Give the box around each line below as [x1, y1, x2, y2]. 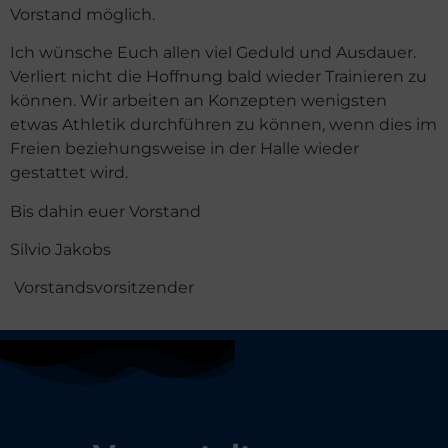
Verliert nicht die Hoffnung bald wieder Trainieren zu [10, 67, 427, 87]
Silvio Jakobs [10, 239, 195, 259]
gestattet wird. [10, 163, 128, 183]
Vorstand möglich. [10, 4, 155, 24]
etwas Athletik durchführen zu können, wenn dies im [10, 115, 437, 135]
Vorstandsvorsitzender [10, 278, 194, 298]
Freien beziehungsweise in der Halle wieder [10, 139, 359, 159]
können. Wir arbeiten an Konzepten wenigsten [10, 91, 387, 111]
